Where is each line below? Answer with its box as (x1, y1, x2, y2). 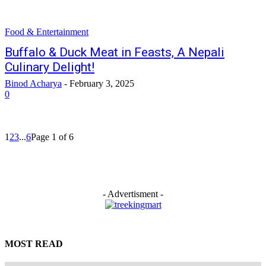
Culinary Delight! (5, 60, 94, 74)
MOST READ (5, 239, 63, 249)
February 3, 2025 (69, 78, 134, 88)
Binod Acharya (5, 78, 62, 88)
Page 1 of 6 (31, 132, 74, 142)
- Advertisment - (103, 189, 163, 199)
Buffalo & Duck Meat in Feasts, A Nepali (5, 45, 224, 59)
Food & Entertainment (5, 27, 88, 37)
